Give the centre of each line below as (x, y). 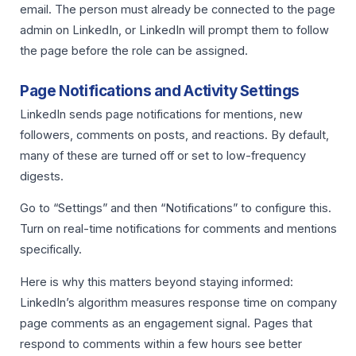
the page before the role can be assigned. (134, 51)
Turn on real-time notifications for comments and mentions (178, 229)
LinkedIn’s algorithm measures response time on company (178, 302)
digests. (42, 176)
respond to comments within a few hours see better (161, 344)
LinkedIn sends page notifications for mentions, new (161, 114)
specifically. (51, 250)
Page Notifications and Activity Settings (160, 91)
